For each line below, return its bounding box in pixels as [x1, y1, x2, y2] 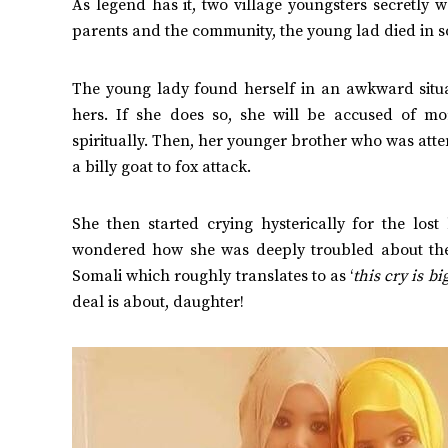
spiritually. [72, 130, 153, 151]
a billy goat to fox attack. [72, 156, 251, 177]
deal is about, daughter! [72, 292, 244, 312]
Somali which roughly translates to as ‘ [72, 266, 353, 286]
